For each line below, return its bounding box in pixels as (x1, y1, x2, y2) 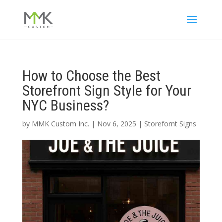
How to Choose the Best (22, 67, 161, 84)
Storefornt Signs (144, 119, 196, 128)
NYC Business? (22, 97, 109, 114)
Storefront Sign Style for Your (22, 82, 191, 99)
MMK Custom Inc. (31, 119, 89, 128)
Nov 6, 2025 (97, 119, 136, 128)
